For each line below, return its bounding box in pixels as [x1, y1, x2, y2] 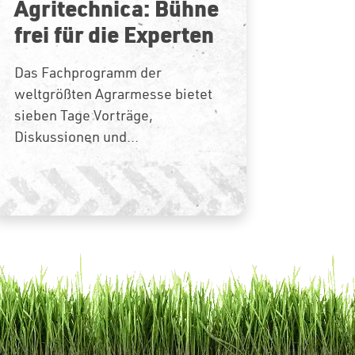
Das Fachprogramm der [13, 63, 162, 82]
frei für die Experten [13, 18, 214, 49]
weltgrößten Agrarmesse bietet [13, 84, 212, 103]
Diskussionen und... [13, 127, 139, 146]
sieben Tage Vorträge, [13, 105, 153, 124]
